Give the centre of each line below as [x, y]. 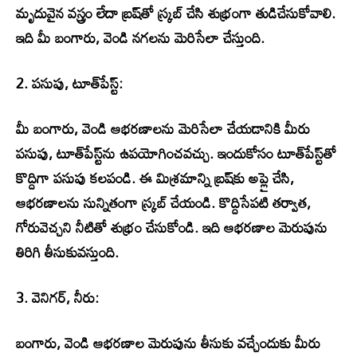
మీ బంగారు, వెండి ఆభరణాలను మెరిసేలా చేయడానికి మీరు [163, 128]
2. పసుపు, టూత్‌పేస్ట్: [69, 83]
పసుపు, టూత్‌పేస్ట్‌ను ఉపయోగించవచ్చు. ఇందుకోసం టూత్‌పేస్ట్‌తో [176, 153]
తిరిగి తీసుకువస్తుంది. [67, 252]
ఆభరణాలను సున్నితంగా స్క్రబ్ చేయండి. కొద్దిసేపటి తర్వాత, [163, 202]
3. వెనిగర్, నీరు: [57, 297]
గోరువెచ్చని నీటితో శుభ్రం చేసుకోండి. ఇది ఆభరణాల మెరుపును [172, 227]
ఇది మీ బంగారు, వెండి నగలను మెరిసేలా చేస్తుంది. [140, 37]
